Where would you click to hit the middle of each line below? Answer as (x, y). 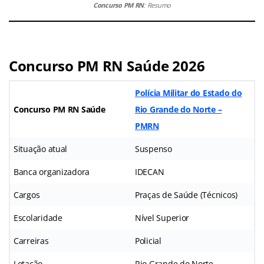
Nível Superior (162, 218)
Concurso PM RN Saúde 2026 (107, 66)
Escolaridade (38, 218)
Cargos (27, 195)
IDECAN (150, 172)
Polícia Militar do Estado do (189, 93)
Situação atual (41, 149)
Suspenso (154, 149)
